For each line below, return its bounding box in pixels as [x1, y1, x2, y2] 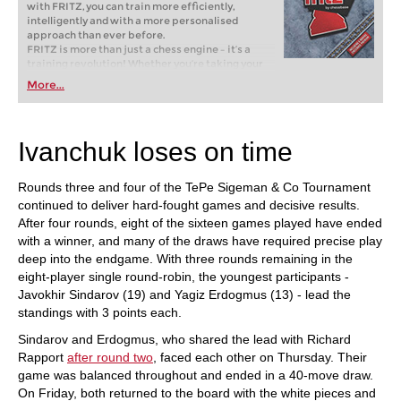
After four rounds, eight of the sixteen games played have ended [18, 216, 382, 230]
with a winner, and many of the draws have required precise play [18, 234, 382, 248]
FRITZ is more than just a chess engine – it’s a [27, 43, 251, 55]
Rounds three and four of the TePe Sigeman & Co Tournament [18, 180, 371, 194]
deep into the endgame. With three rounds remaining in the [18, 252, 353, 266]
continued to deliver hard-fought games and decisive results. [18, 198, 360, 212]
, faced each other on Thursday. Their [153, 350, 367, 364]
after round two [67, 350, 153, 364]
